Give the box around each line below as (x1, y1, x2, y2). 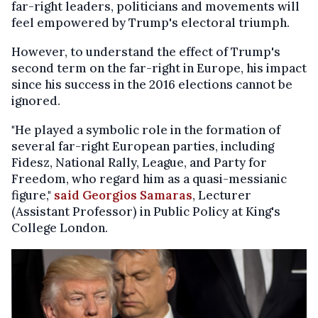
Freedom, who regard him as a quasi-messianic (11, 171, 287, 187)
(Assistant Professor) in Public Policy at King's (11, 204, 280, 220)
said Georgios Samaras (51, 187, 192, 204)
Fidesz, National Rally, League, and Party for (11, 155, 267, 171)
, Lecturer (192, 187, 251, 204)
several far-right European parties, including (11, 138, 274, 155)
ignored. (11, 93, 60, 109)
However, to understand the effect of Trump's (11, 44, 280, 60)
